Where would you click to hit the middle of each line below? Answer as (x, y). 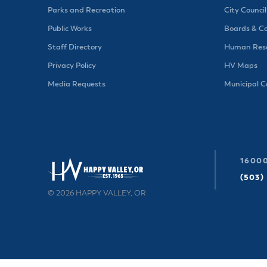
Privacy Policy (72, 66)
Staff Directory (75, 47)
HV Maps (241, 66)
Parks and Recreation (86, 10)
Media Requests (77, 84)
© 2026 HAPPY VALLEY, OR (97, 193)
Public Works (70, 29)
